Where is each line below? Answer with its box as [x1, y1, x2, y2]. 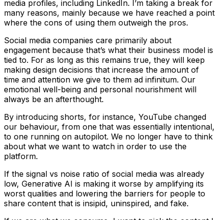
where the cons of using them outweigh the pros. [4, 18, 188, 28]
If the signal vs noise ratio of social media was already [4, 169, 204, 179]
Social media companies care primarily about [4, 35, 171, 46]
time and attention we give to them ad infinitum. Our [4, 75, 195, 85]
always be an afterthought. [4, 94, 104, 105]
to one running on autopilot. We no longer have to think [4, 132, 213, 142]
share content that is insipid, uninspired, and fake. [4, 198, 189, 209]
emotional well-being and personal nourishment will [4, 84, 196, 95]
